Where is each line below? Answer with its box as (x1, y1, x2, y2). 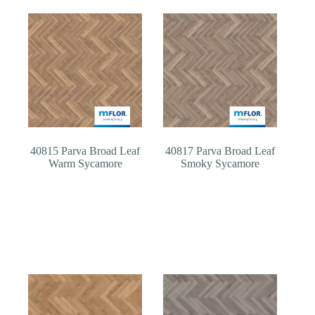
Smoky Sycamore (181, 157, 260, 169)
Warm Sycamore (48, 157, 122, 169)
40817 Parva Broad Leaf (165, 144, 276, 157)
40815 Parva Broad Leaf (30, 144, 141, 157)
